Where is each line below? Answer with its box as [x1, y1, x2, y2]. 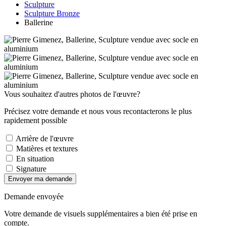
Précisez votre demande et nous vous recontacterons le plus [4, 106, 192, 116]
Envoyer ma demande [8, 175, 72, 183]
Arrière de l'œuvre [14, 134, 74, 143]
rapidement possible [4, 116, 67, 125]
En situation [14, 154, 54, 163]
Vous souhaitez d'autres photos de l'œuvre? [4, 89, 140, 98]
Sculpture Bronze [24, 9, 80, 18]
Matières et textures [14, 144, 78, 153]
